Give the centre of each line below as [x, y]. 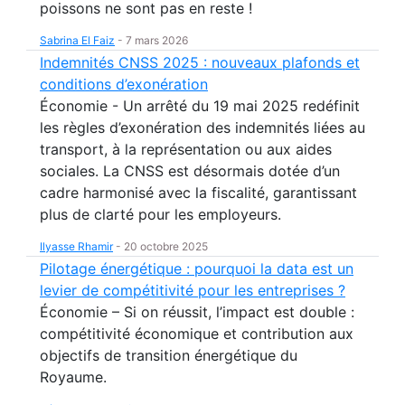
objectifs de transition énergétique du [169, 355]
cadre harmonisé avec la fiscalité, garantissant [198, 193]
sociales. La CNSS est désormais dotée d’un [190, 171]
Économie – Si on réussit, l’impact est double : [197, 312]
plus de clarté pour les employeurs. [160, 214]
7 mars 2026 [157, 40]
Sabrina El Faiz [77, 40]
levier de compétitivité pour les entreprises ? [193, 290]
